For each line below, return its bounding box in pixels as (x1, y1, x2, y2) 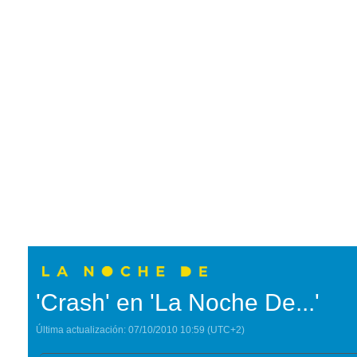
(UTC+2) (205, 324, 245, 335)
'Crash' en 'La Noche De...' (36, 289, 320, 316)
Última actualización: (36, 324, 126, 335)
